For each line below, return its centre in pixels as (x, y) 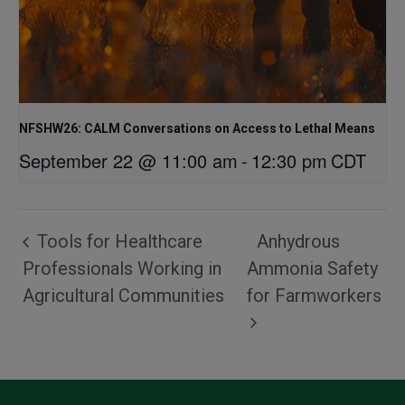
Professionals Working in (122, 268)
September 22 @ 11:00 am (128, 160)
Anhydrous (298, 242)
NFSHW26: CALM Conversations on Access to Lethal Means (197, 128)
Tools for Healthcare (118, 242)
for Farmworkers (314, 295)
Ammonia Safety (312, 268)
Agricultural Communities (123, 295)
